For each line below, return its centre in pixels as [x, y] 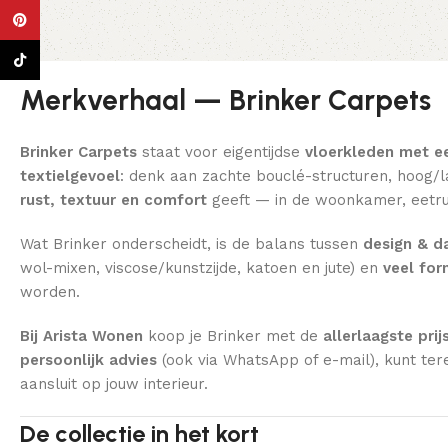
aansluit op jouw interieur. [114, 383]
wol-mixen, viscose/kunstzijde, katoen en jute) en [201, 267]
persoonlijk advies [88, 359]
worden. [50, 291]
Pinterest [73, 20]
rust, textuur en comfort [113, 199]
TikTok [63, 60]
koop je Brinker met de [233, 335]
